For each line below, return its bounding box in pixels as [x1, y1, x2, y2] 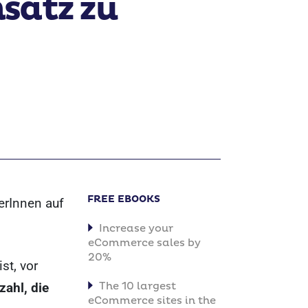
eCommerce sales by [88, 236, 201, 250]
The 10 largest [99, 280, 176, 293]
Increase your [99, 222, 173, 235]
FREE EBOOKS [87, 193, 160, 205]
